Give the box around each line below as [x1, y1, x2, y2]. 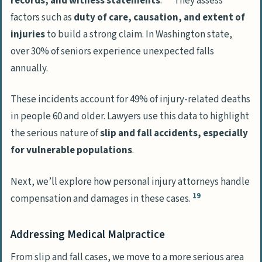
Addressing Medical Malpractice [11, 227, 165, 243]
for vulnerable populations [11, 143, 132, 158]
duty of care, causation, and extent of [74, 10, 245, 25]
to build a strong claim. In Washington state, [45, 27, 232, 42]
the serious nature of [11, 126, 100, 141]
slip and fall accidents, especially [100, 126, 248, 141]
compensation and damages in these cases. [11, 191, 192, 206]
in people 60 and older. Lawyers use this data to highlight [11, 109, 249, 124]
